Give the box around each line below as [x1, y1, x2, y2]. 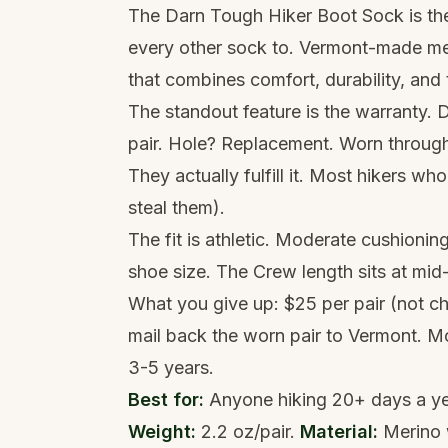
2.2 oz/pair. [196, 421, 300, 442]
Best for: [128, 389, 204, 410]
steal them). [128, 197, 225, 218]
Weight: [128, 421, 196, 442]
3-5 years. [128, 357, 214, 378]
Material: [300, 421, 378, 442]
